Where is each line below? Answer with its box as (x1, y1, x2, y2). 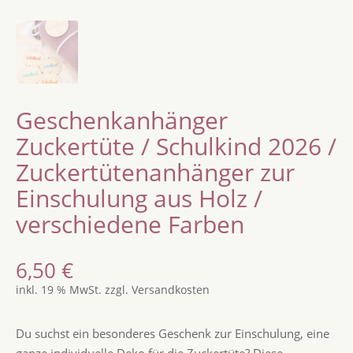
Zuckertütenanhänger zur (15, 155, 295, 188)
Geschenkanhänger (15, 103, 228, 136)
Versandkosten (131, 282, 210, 297)
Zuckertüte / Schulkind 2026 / (15, 129, 336, 162)
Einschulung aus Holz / (15, 181, 262, 214)
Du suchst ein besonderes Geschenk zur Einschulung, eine (15, 325, 329, 341)
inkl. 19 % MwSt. (15, 282, 102, 297)
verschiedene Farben (15, 207, 244, 240)
